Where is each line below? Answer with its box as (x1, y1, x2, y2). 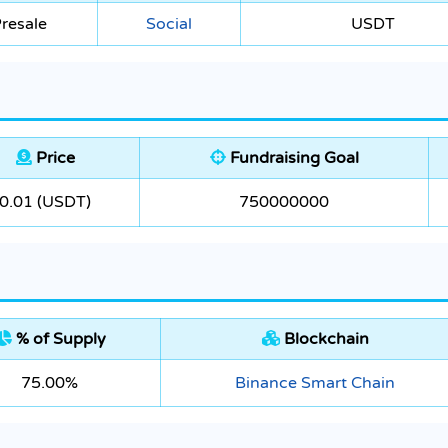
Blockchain (279, 329, 369, 350)
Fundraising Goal (225, 148, 359, 169)
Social (146, 14, 192, 35)
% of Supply (11, 329, 106, 350)
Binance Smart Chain (235, 373, 395, 394)
